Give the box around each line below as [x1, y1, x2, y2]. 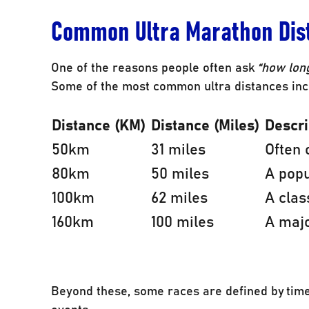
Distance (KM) [52, 112, 146, 135]
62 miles [151, 185, 208, 208]
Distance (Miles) [151, 112, 260, 135]
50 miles [151, 161, 210, 183]
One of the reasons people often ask [51, 57, 258, 76]
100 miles [151, 209, 215, 232]
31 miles [151, 137, 206, 159]
